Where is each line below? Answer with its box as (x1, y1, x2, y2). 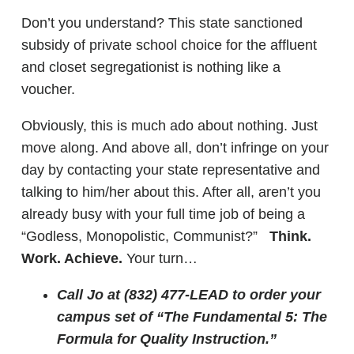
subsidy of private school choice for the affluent (21, 37, 317, 53)
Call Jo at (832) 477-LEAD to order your (57, 287, 321, 303)
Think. (269, 228, 311, 244)
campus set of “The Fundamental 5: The (57, 309, 327, 325)
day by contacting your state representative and (21, 162, 320, 178)
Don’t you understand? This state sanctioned (21, 15, 303, 31)
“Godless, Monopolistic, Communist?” (21, 228, 269, 244)
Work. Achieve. (21, 250, 122, 266)
